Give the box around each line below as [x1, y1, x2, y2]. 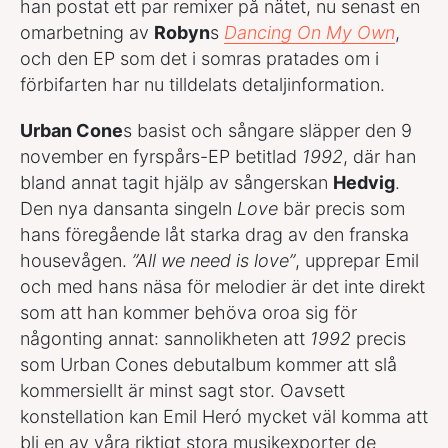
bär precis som [278, 197, 405, 219]
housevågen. [20, 249, 132, 271]
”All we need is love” [132, 249, 295, 271]
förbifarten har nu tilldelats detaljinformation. [20, 73, 385, 95]
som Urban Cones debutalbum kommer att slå [20, 353, 397, 375]
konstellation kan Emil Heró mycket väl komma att [20, 405, 428, 427]
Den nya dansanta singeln [20, 197, 237, 219]
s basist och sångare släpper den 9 [123, 119, 412, 141]
